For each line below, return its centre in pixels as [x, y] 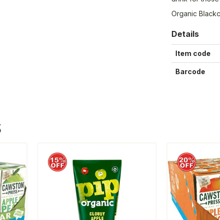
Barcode [191, 71]
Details [185, 34]
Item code [193, 53]
